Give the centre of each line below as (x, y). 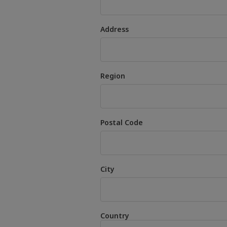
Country (115, 216)
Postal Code (122, 122)
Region (113, 76)
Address (115, 29)
